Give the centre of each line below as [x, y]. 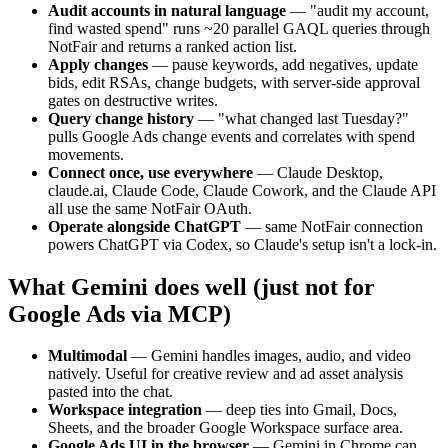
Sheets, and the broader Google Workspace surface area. [225, 428]
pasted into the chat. [110, 392]
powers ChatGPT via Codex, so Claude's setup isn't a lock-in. [242, 244]
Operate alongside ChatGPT [144, 226]
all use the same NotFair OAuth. [150, 208]
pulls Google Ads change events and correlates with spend [231, 136]
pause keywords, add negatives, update [295, 64]
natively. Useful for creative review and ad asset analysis [225, 374]
